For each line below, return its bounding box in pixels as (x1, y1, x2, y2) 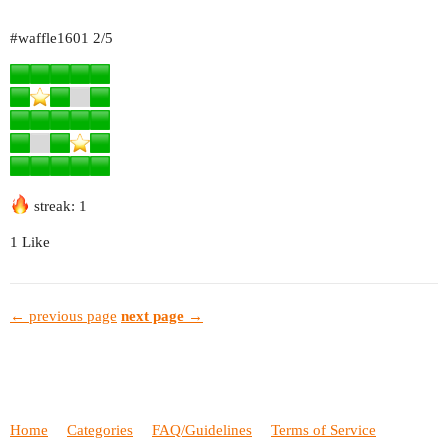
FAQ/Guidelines (152, 421, 252, 438)
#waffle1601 (10, 29, 89, 46)
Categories (67, 421, 133, 438)
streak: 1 (30, 197, 87, 214)
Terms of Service (271, 421, 376, 438)
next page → (121, 308, 203, 325)
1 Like (10, 233, 50, 250)
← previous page (10, 308, 117, 325)
